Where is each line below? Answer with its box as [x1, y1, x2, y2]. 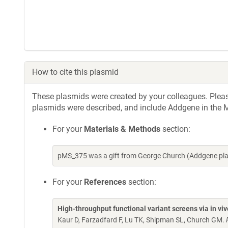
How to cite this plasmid [32, 67, 119, 77]
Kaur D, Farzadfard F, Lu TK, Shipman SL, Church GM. [58, 216, 226, 224]
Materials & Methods [84, 124, 160, 134]
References [84, 177, 126, 187]
